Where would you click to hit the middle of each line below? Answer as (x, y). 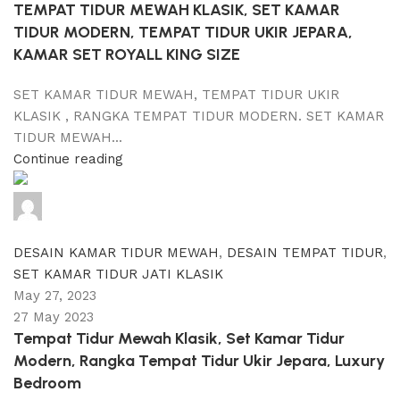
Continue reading (68, 158)
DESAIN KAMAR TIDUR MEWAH (116, 252)
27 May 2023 (54, 317)
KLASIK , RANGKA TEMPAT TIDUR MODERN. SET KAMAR (199, 116)
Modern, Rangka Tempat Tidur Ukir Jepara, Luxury (199, 360)
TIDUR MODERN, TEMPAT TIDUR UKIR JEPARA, (183, 32)
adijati (65, 205)
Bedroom (47, 383)
